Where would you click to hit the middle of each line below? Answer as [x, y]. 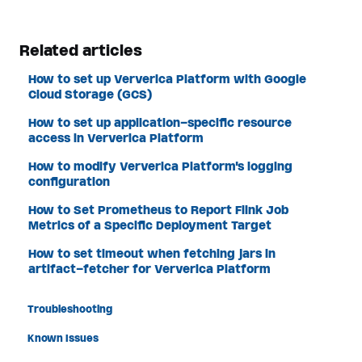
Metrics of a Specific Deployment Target [150, 225]
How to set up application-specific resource [160, 123]
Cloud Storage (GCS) [90, 95]
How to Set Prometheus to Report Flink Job [159, 210]
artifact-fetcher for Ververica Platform [150, 269]
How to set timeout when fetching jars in [152, 254]
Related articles [81, 51]
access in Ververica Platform [116, 138]
